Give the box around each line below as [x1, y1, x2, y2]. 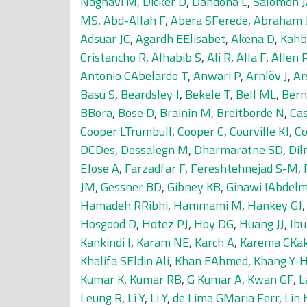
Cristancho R [80, 48, 146, 66]
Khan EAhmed [175, 251, 248, 270]
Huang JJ [239, 214, 284, 233]
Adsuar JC [80, 29, 130, 48]
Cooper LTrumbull [80, 122, 172, 140]
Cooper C [177, 122, 224, 140]
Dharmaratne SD [194, 140, 283, 159]
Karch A [195, 233, 234, 251]
